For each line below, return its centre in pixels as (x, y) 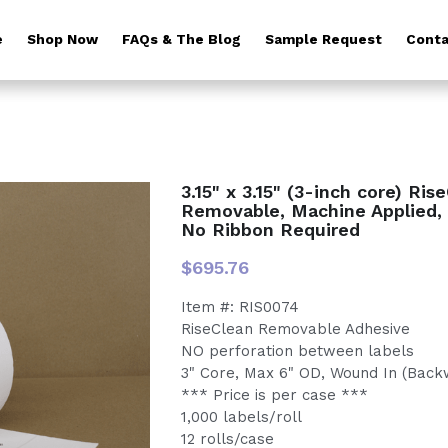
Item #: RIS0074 (239, 306)
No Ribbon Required (270, 229)
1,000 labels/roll (241, 416)
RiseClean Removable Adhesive (295, 328)
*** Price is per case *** (274, 394)
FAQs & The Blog (181, 39)
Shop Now (62, 39)
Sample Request (323, 39)
